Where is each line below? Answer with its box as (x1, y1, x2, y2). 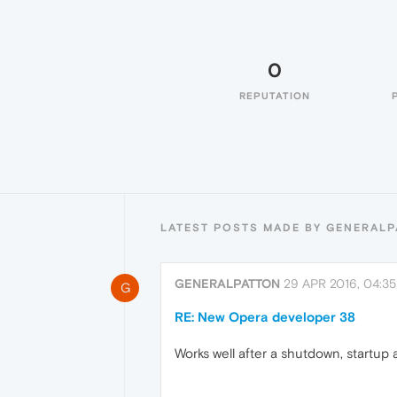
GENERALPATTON (175, 276, 280, 291)
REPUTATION (239, 90, 310, 101)
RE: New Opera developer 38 (175, 309, 355, 324)
